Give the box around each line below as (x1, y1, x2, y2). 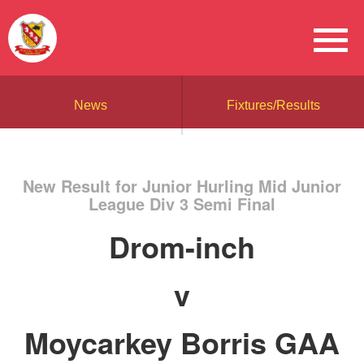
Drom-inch (109, 225, 255, 267)
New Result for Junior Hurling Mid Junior (23, 174, 341, 197)
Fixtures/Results (227, 98, 320, 112)
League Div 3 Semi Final (89, 192, 275, 215)
